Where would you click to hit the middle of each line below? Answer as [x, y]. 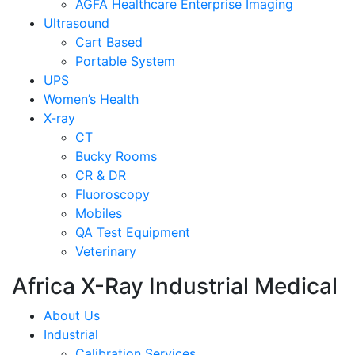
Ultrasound [76, 23]
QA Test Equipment [133, 232]
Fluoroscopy [113, 194]
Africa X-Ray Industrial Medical [175, 286]
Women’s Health [91, 99]
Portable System [125, 61]
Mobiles [99, 213]
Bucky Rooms [116, 156]
